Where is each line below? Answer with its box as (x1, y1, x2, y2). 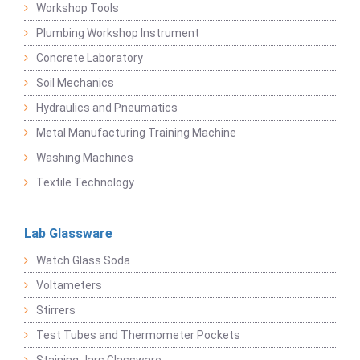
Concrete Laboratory (36, 51, 143, 65)
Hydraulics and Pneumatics (36, 101, 178, 115)
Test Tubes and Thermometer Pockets (36, 329, 240, 342)
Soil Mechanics (36, 76, 114, 90)
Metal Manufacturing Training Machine (36, 126, 236, 140)
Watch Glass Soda (36, 254, 130, 268)
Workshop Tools (36, 2, 119, 15)
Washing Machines (36, 151, 133, 165)
